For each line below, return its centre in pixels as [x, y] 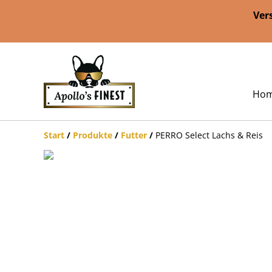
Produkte [93, 135]
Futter [134, 135]
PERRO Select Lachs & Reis [209, 135]
